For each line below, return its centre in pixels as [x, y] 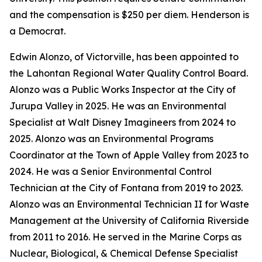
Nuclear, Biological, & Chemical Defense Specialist [124, 253]
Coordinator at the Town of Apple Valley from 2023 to [129, 155]
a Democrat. [37, 31]
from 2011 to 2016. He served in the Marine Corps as [125, 237]
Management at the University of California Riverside [129, 220]
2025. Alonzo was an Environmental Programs [111, 139]
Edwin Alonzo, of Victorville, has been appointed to [124, 57]
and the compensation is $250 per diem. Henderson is [129, 15]
